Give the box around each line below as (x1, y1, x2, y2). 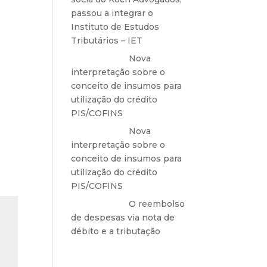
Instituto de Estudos (71, 21, 160, 32)
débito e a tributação (71, 226, 161, 237)
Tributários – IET (71, 35, 143, 46)
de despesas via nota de (71, 212, 175, 223)
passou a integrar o (71, 8, 154, 18)
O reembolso (129, 198, 185, 209)
